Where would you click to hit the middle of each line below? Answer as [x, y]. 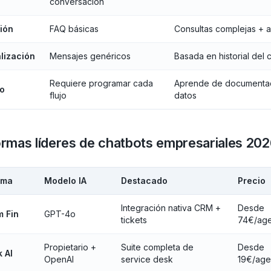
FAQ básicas [74, 29]
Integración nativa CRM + [171, 208]
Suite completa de [157, 247]
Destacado [144, 181]
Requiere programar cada [101, 83]
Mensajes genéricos [90, 56]
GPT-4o [60, 214]
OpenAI [59, 259]
